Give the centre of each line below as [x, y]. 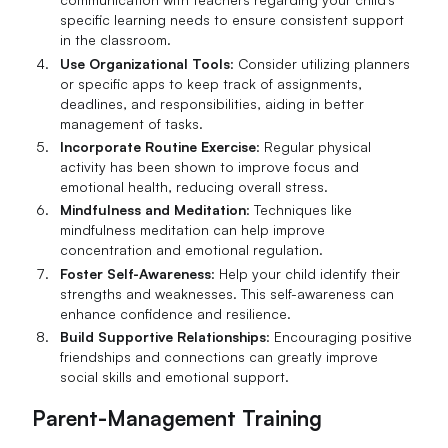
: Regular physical [314, 147]
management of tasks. [132, 123]
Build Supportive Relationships [163, 337]
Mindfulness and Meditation [153, 210]
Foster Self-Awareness [136, 273]
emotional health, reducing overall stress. [194, 187]
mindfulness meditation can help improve [193, 230]
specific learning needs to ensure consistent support [232, 20]
